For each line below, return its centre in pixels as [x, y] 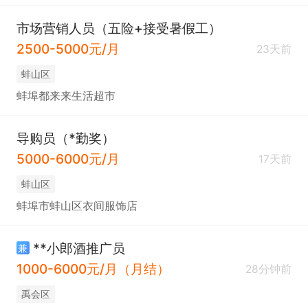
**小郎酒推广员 [79, 248]
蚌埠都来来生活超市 [66, 96]
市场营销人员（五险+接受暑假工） [119, 28]
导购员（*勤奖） [65, 138]
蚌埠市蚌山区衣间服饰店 [77, 206]
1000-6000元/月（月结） [93, 269]
